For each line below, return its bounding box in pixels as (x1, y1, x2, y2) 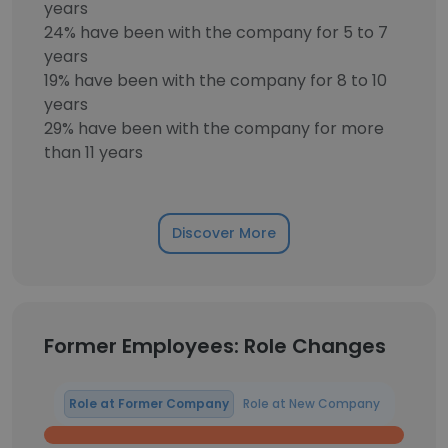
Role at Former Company (68, 395, 229, 412)
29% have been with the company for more (44, 117, 384, 140)
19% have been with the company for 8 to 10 (44, 69, 387, 92)
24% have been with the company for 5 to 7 (44, 21, 388, 44)
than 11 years (44, 141, 143, 164)
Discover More (172, 223, 276, 243)
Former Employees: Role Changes (44, 332, 386, 360)
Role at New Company (242, 395, 380, 412)
